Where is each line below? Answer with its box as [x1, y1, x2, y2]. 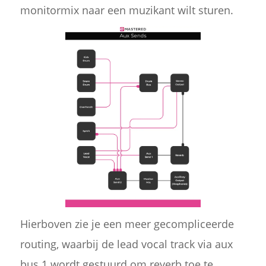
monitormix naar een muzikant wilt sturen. [20, 2, 233, 17]
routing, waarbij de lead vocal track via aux [20, 236, 233, 251]
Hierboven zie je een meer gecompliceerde [20, 216, 234, 231]
